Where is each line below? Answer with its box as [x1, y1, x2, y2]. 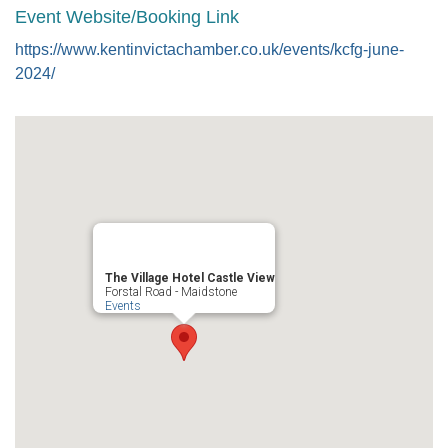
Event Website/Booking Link [15, 7, 239, 27]
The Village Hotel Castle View [105, 271, 275, 285]
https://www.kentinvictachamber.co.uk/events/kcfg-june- [15, 41, 404, 58]
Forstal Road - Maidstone [105, 285, 237, 299]
